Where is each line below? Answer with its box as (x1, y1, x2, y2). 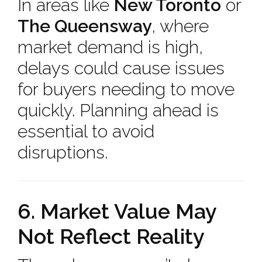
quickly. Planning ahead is (18, 100, 219, 120)
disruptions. (18, 142, 108, 163)
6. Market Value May (18, 199, 216, 223)
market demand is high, (18, 37, 203, 57)
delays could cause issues (18, 58, 225, 78)
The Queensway (18, 16, 151, 36)
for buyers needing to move (18, 79, 235, 99)
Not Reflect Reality (18, 224, 205, 249)
